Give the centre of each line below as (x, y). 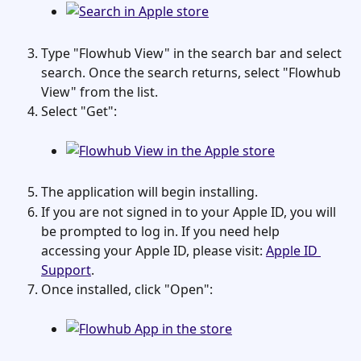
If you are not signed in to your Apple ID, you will (190, 212)
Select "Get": (79, 111)
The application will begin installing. (149, 192)
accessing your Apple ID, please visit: (154, 250)
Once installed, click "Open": (127, 289)
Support (66, 270)
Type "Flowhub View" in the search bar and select (193, 53)
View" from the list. (100, 91)
